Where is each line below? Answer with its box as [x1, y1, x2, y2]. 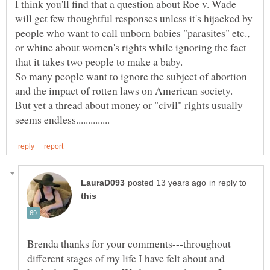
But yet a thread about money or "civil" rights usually [15, 98, 243, 113]
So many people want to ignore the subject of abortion [15, 69, 247, 84]
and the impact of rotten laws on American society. [15, 83, 242, 98]
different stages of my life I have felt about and [27, 251, 225, 266]
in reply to [209, 178, 246, 188]
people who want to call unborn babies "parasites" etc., [15, 25, 250, 40]
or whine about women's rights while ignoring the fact [15, 40, 246, 55]
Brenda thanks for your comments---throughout [27, 236, 231, 251]
